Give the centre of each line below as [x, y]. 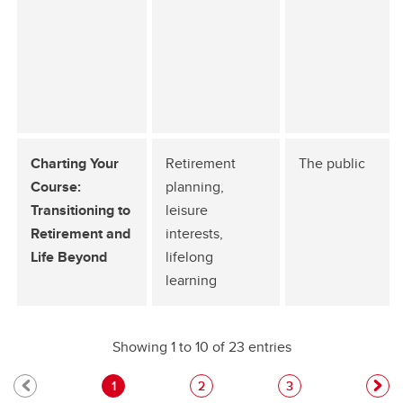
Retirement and [81, 233]
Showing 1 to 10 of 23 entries [201, 347]
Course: [56, 187]
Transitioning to [81, 210]
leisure [187, 210]
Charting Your [75, 163]
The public [332, 163]
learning [191, 280]
